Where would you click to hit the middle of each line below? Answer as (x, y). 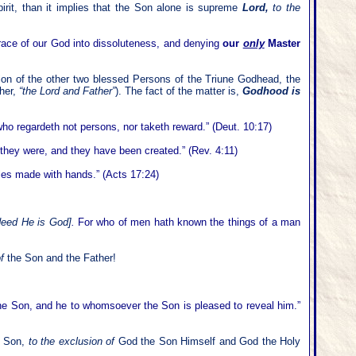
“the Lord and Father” (65, 91)
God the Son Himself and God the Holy (209, 341)
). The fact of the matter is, (179, 91)
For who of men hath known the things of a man (188, 222)
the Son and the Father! (62, 258)
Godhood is (272, 91)
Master (284, 43)
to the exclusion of (73, 341)
